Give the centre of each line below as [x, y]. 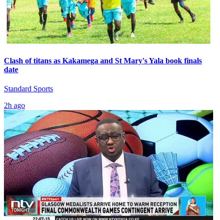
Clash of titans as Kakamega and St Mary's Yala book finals [103, 60]
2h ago [14, 105]
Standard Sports [28, 88]
